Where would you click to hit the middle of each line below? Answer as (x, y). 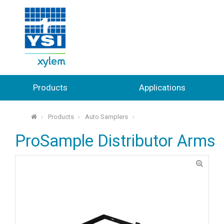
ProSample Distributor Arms (115, 141)
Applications (162, 87)
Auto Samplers (107, 117)
